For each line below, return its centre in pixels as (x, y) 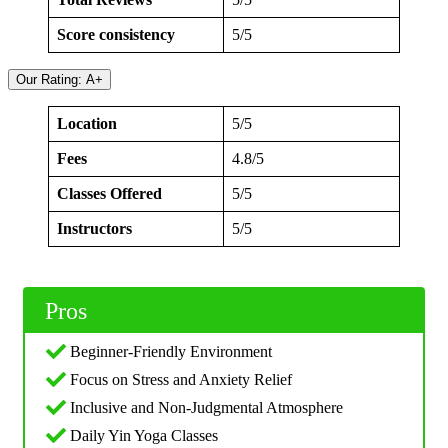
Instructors (94, 228)
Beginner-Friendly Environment (171, 351)
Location (87, 123)
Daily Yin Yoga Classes (144, 435)
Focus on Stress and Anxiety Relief (181, 379)
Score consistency (116, 34)
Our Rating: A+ (59, 79)
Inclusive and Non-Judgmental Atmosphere (206, 407)
